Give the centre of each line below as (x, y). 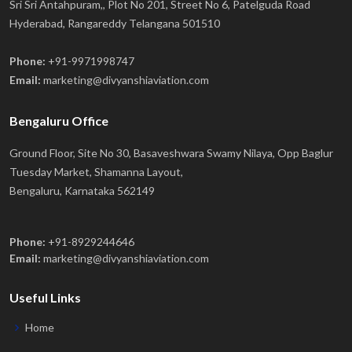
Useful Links (45, 297)
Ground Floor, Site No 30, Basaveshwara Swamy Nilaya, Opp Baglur (171, 153)
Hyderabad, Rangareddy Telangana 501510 (115, 23)
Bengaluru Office (59, 121)
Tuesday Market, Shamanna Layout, (96, 172)
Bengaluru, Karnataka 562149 (82, 191)
